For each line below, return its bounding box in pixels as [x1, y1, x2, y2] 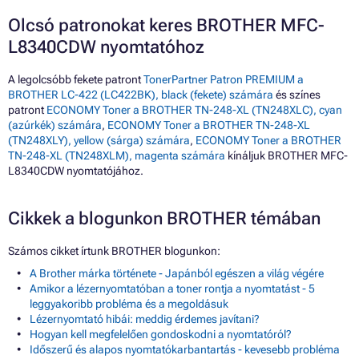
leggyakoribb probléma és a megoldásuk [30, 297, 228, 311]
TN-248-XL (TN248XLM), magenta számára [8, 149, 225, 163]
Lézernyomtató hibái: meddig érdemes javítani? [30, 313, 260, 326]
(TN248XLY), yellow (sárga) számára [8, 134, 190, 147]
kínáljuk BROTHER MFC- [225, 149, 348, 163]
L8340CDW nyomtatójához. [8, 164, 143, 178]
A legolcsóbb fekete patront [8, 73, 143, 87]
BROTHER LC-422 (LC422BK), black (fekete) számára [8, 88, 273, 102]
